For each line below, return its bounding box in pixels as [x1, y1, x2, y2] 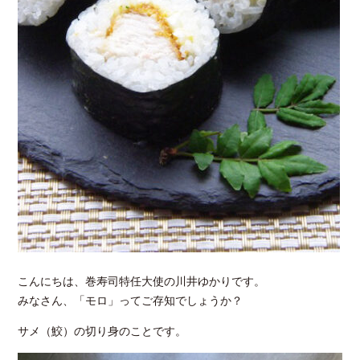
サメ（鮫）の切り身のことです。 [18, 325, 187, 338]
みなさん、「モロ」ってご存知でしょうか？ [18, 294, 243, 308]
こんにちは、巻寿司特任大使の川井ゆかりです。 [18, 275, 266, 288]
